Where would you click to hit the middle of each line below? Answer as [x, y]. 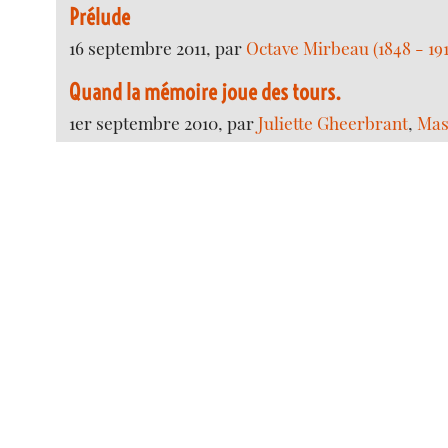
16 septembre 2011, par [158, 47]
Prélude [100, 16]
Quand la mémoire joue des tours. [205, 91]
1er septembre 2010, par [164, 122]
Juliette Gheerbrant [333, 122]
